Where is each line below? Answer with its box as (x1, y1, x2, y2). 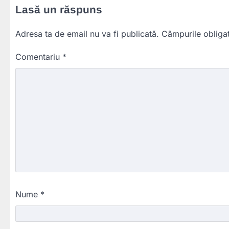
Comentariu (15, 51, 62, 62)
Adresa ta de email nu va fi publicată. (15, 28, 159, 39)
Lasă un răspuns (15, 3, 102, 15)
